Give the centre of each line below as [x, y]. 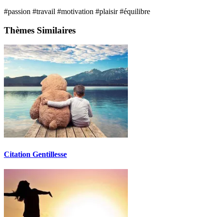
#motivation [76, 11]
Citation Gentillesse [35, 154]
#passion [18, 11]
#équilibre [135, 11]
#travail [45, 11]
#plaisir [108, 11]
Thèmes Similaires [40, 30]
